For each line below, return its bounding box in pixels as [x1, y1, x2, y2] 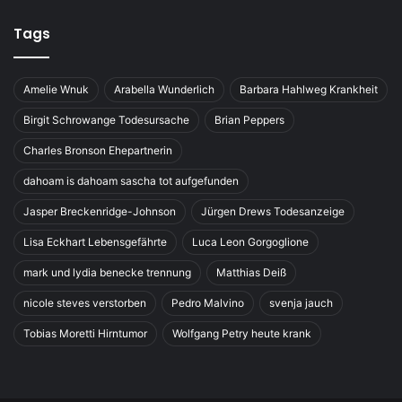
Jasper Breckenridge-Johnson [23, 205, 176, 219]
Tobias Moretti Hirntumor [23, 327, 147, 341]
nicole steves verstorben [23, 296, 146, 310]
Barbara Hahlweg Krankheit [240, 83, 378, 97]
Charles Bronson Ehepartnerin [23, 144, 172, 158]
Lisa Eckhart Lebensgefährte [23, 235, 167, 249]
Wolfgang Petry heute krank [172, 327, 311, 341]
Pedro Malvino [171, 296, 244, 310]
